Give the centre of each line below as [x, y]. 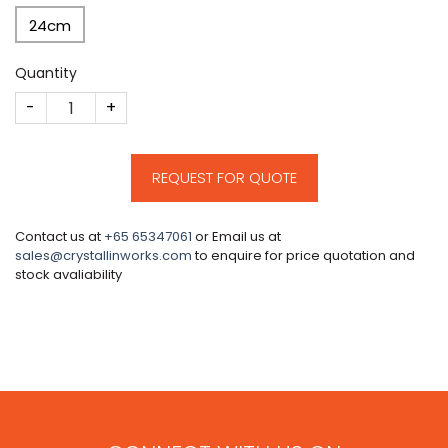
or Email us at [236, 237]
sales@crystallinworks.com [103, 256]
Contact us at [59, 237]
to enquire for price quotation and [303, 256]
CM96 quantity [71, 102]
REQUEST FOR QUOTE [224, 178]
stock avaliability [68, 275]
